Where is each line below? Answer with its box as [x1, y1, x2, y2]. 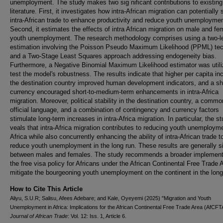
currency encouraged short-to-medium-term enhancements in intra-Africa [10, 88, 219, 96]
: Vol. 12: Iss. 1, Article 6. [68, 213, 126, 220]
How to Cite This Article [10, 185, 83, 193]
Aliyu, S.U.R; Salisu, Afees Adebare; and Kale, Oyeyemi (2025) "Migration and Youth [10, 195, 211, 202]
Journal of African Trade [10, 213, 68, 220]
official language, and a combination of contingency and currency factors [10, 106, 219, 114]
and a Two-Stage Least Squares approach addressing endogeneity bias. [10, 52, 217, 60]
